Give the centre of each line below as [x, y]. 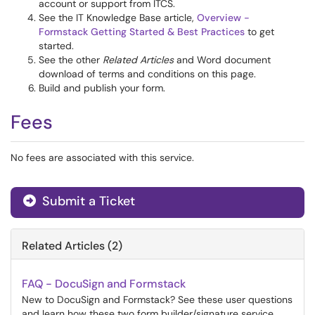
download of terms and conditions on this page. [147, 74]
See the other [71, 60]
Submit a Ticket [87, 201]
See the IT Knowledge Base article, [118, 18]
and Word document [222, 60]
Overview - [223, 18]
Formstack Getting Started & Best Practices [142, 32]
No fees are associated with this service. [102, 157]
